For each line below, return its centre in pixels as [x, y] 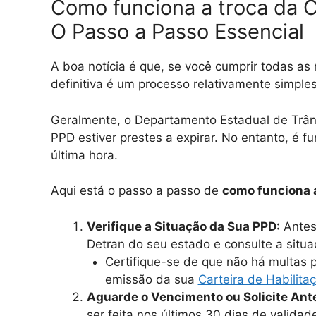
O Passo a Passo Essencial [177, 32]
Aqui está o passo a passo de [136, 191]
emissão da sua [151, 279]
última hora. [84, 155]
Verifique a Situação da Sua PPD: [183, 226]
